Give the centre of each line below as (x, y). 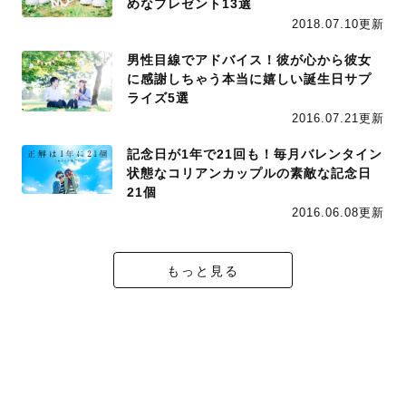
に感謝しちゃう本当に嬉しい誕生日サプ (249, 79)
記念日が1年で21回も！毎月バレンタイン (255, 155)
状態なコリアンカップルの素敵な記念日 (249, 174)
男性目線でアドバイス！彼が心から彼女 (249, 60)
